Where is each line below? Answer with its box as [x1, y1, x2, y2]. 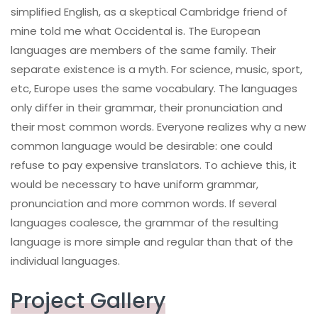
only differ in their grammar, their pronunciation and [11, 99, 283, 115]
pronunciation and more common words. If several [11, 195, 277, 211]
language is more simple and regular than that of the [11, 234, 293, 249]
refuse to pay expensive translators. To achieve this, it [11, 157, 297, 172]
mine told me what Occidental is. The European [11, 23, 261, 38]
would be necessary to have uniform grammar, [11, 176, 258, 192]
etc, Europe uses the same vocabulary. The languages [11, 80, 297, 96]
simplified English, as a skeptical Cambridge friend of [11, 4, 287, 19]
